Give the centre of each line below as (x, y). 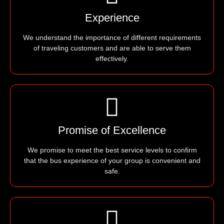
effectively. (112, 58)
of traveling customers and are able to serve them (112, 48)
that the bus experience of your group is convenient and (112, 160)
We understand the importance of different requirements (112, 37)
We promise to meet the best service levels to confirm (112, 150)
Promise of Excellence (112, 130)
